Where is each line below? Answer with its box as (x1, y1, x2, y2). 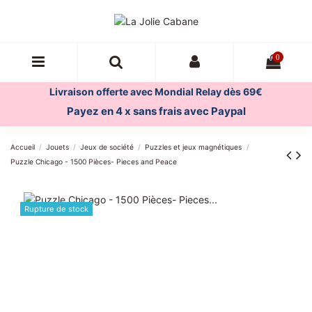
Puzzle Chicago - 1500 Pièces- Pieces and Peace (10, 157, 177, 166)
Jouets (46, 143, 70, 152)
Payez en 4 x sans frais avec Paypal (66, 104, 246, 118)
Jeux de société (80, 143, 134, 152)
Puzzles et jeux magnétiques (145, 143, 242, 152)
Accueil (10, 143, 35, 152)
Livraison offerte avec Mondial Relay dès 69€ (49, 85, 263, 97)
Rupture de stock (24, 204, 88, 214)
